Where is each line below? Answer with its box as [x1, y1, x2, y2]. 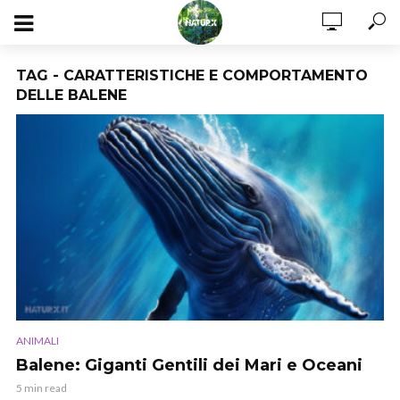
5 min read [16, 380, 67, 395]
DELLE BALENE [16, 87, 127, 104]
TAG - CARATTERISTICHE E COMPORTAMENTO [16, 67, 368, 84]
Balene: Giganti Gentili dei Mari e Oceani [16, 354, 362, 375]
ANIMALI [16, 333, 59, 347]
